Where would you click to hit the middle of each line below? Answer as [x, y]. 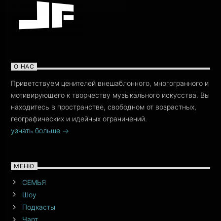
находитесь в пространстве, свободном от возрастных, [104, 107]
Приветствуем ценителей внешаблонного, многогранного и [110, 83]
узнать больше [37, 130]
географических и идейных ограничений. [79, 118]
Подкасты [38, 207]
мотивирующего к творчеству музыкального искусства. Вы [110, 95]
